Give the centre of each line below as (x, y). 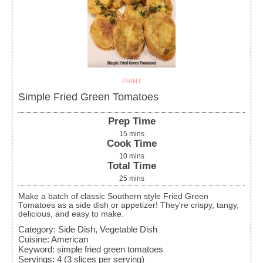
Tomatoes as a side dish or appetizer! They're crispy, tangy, (129, 205)
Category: (37, 229)
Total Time (131, 166)
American (70, 239)
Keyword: (36, 249)
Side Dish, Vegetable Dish (108, 229)
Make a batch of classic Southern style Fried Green (22, 196)
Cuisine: (34, 239)
